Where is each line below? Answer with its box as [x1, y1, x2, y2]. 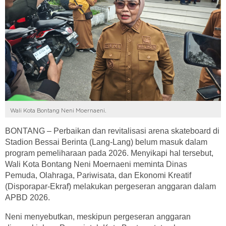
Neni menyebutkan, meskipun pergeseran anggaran [5, 212, 191, 221]
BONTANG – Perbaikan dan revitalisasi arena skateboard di [5, 127, 219, 135]
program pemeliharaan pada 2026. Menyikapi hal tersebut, [5, 149, 213, 157]
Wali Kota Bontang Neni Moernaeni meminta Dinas [5, 160, 187, 168]
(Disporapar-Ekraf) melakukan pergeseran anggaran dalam [5, 182, 216, 191]
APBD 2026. [5, 193, 50, 202]
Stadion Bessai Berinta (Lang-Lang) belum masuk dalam [5, 138, 207, 146]
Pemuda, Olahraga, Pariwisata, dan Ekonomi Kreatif [5, 171, 191, 180]
